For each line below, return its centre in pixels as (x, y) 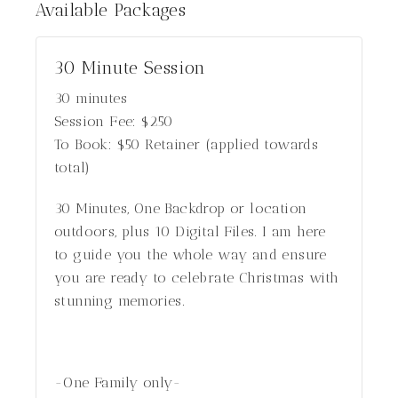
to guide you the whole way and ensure (191, 255)
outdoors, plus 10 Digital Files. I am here (190, 231)
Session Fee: (96, 121)
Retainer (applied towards (232, 144)
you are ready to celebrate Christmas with (197, 278)
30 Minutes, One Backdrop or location (181, 208)
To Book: (84, 144)
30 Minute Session (130, 68)
